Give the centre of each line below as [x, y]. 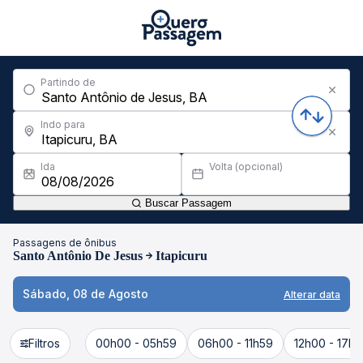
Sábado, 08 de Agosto [85, 294]
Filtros [44, 343]
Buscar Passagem [187, 203]
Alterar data [312, 294]
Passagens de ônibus [65, 243]
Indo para [63, 124]
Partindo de [68, 82]
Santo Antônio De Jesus [78, 256]
